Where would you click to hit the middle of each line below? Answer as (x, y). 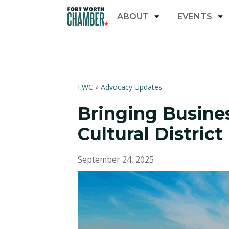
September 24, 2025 (116, 159)
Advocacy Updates (131, 87)
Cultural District (153, 134)
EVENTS (195, 16)
